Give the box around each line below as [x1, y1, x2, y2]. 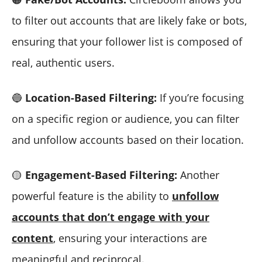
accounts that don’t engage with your [12, 209, 209, 224]
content [12, 230, 53, 245]
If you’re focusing [157, 90, 244, 105]
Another [177, 167, 219, 182]
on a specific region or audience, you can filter [12, 111, 239, 126]
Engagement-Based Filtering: [25, 167, 177, 182]
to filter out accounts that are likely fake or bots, [12, 13, 247, 27]
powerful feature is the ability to [12, 188, 172, 203]
